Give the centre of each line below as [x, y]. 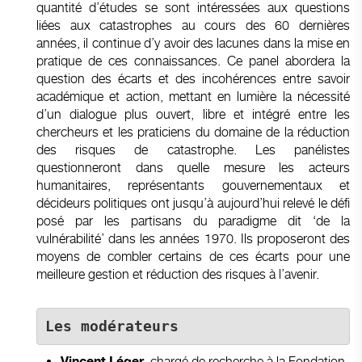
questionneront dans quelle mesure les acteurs [193, 167]
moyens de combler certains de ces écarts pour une [193, 256]
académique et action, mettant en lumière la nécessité [193, 96]
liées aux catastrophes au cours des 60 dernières [193, 25]
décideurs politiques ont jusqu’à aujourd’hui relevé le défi [193, 203]
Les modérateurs [183, 326]
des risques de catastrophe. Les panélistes [193, 149]
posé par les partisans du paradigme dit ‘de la [193, 221]
